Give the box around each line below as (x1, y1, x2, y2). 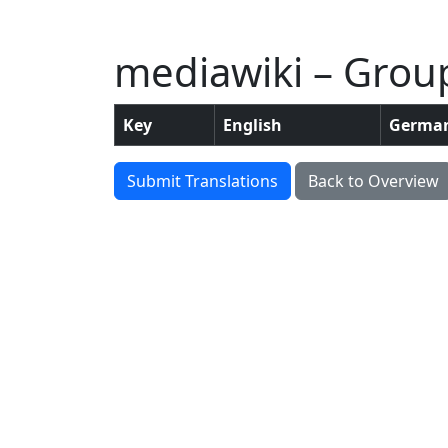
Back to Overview (308, 170, 439, 192)
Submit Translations (127, 170, 278, 192)
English (223, 114, 282, 136)
